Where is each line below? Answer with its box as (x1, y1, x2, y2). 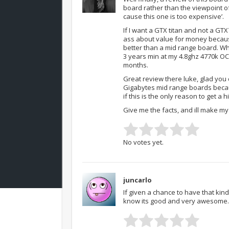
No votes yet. (123, 138, 164, 147)
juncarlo (123, 175, 152, 185)
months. (123, 60, 148, 70)
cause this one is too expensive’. (123, 12, 224, 21)
